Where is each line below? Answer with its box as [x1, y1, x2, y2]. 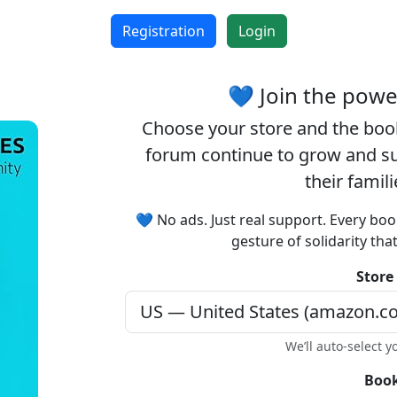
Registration [121, 21, 205, 41]
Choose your [142, 116, 250, 140]
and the [292, 116, 363, 140]
